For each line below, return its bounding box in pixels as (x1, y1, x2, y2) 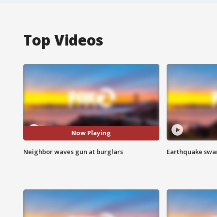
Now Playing (71, 128, 111, 138)
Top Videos (23, 30, 103, 50)
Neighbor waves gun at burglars (23, 147, 123, 156)
